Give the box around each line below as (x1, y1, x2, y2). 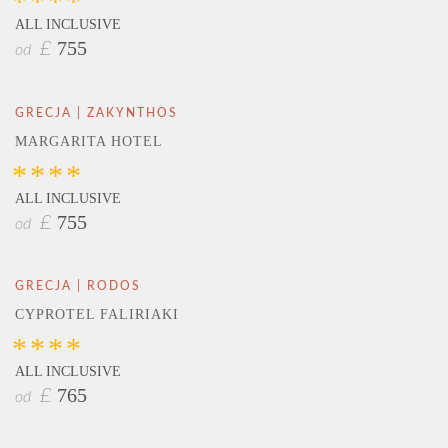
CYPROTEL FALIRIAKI (15, 306, 179, 322)
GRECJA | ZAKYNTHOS (15, 106, 178, 119)
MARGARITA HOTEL (15, 133, 163, 149)
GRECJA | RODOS (15, 279, 141, 292)
